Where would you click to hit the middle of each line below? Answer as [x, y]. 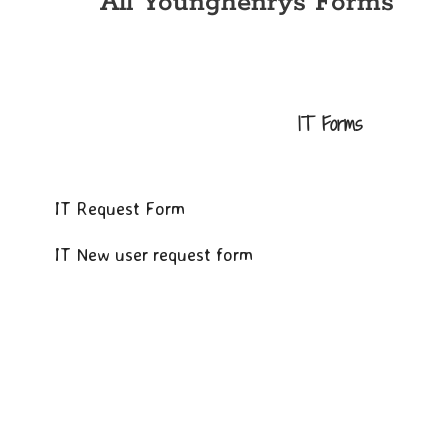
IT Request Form [120, 207]
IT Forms [330, 123]
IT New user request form [154, 253]
